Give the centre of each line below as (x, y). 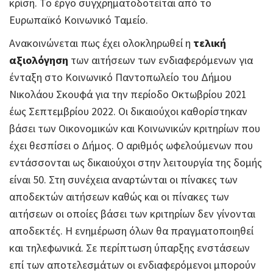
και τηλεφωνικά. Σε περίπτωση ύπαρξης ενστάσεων (129, 248)
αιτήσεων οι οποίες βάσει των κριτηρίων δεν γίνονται (132, 214)
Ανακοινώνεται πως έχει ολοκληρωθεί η (101, 43)
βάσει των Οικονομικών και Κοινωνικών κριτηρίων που (135, 128)
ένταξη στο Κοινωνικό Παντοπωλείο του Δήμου (120, 77)
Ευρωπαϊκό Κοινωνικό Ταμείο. (79, 20)
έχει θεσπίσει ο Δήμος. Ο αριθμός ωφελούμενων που (131, 145)
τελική (210, 43)
